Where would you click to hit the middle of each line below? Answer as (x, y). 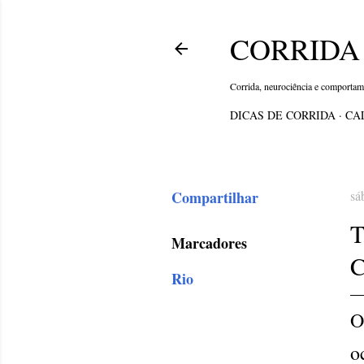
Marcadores (209, 243)
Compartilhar (215, 197)
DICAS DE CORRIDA (283, 115)
